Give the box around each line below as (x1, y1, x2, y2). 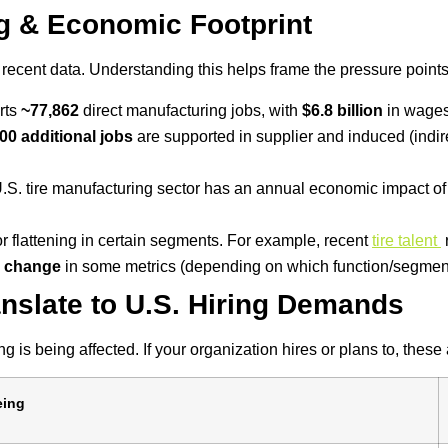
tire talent (372, 231, 441, 249)
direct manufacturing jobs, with (79, 101, 302, 119)
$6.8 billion (302, 101, 383, 119)
